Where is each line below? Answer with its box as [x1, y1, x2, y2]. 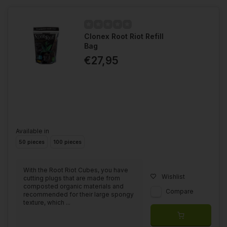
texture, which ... [23, 198, 70, 206]
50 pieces [19, 138, 45, 145]
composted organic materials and [23, 182, 124, 190]
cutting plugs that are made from [23, 174, 120, 182]
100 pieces [53, 138, 82, 145]
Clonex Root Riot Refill [84, 31, 164, 41]
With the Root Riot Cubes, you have [23, 166, 128, 174]
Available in [16, 127, 49, 135]
